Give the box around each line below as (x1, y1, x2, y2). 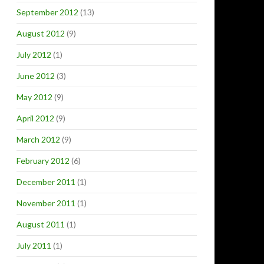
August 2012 (16, 28, 65, 38)
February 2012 (16, 156, 70, 166)
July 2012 (16, 49, 51, 60)
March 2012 (16, 134, 60, 144)
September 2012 (16, 7, 78, 17)
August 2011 (16, 219, 65, 229)
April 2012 (16, 113, 54, 123)
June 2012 (16, 71, 55, 81)
